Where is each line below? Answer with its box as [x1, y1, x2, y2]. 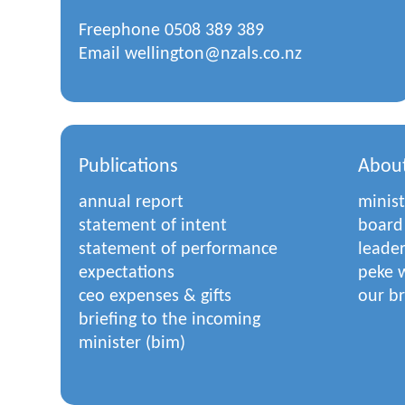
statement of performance [79, 240, 278, 259]
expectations [79, 264, 174, 282]
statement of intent [79, 217, 227, 235]
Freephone [79, 22, 165, 40]
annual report [79, 193, 184, 212]
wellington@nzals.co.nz [125, 45, 302, 63]
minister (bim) [79, 334, 185, 353]
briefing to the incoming [79, 311, 260, 329]
